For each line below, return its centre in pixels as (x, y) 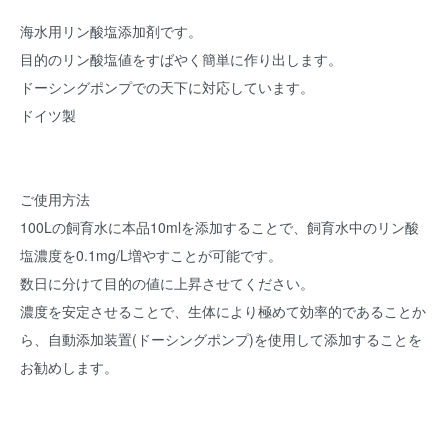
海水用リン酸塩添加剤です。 (111, 31)
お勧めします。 (69, 367)
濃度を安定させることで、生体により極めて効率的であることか (223, 311)
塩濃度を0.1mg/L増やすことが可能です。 (151, 255)
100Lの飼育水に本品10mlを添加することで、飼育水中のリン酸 (219, 227)
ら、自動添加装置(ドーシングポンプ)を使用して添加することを (221, 339)
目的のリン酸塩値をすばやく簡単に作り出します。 (181, 59)
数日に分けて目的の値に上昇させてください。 (167, 283)
